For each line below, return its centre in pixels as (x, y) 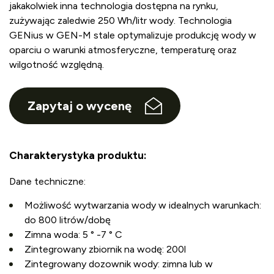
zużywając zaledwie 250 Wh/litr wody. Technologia (120, 21)
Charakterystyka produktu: (78, 156)
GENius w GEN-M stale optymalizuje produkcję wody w (133, 35)
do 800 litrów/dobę (68, 220)
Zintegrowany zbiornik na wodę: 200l (105, 250)
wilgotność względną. (57, 65)
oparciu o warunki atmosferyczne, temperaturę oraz (123, 50)
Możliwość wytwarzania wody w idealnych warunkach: (143, 206)
